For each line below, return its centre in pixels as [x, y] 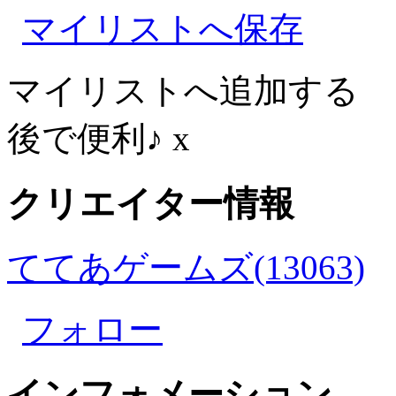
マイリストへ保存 [163, 28]
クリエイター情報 [151, 203]
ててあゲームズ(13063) [186, 268]
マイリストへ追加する [183, 90]
